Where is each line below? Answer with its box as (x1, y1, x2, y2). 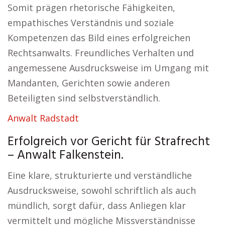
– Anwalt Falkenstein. (8, 146, 124, 166)
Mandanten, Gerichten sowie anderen (8, 77, 170, 89)
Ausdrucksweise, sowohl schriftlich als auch (8, 184, 196, 196)
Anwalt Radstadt (8, 112, 79, 124)
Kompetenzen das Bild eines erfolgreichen (8, 32, 190, 44)
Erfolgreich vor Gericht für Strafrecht (8, 132, 210, 152)
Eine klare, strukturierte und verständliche (8, 169, 192, 181)
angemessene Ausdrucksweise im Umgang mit (8, 62, 209, 74)
